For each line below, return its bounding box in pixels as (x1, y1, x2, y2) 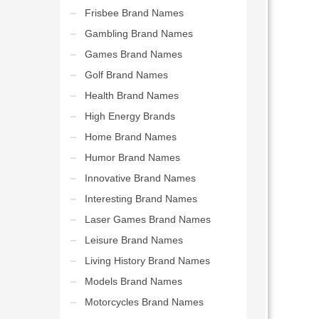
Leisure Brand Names (84, 234, 183, 246)
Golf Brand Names (84, 69, 168, 80)
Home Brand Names (84, 131, 177, 142)
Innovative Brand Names (84, 172, 196, 184)
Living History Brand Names (84, 255, 210, 266)
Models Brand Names (84, 276, 182, 287)
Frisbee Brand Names (84, 7, 184, 19)
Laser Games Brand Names (84, 214, 211, 225)
